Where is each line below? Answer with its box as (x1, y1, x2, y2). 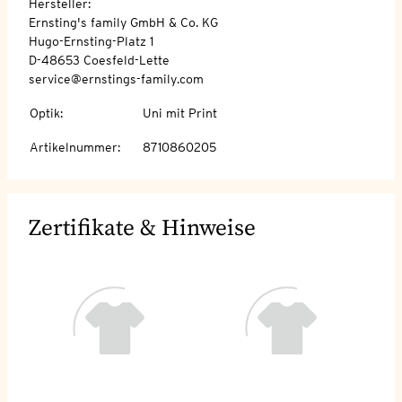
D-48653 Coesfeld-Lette (29, 52, 170, 67)
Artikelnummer (30, 139, 118, 154)
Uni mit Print (143, 105, 217, 120)
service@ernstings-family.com (29, 71, 204, 86)
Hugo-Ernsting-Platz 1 (29, 33, 153, 48)
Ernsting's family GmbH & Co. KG (29, 14, 218, 30)
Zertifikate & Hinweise (29, 214, 256, 242)
